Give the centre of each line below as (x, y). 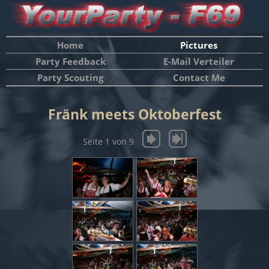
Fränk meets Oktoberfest (134, 114)
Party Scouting (70, 77)
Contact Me (199, 77)
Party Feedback (70, 61)
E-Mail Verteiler (199, 61)
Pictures (199, 45)
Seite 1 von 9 (108, 141)
